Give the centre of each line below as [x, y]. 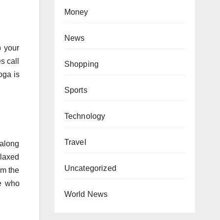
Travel [75, 142]
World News [86, 194]
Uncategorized [90, 168]
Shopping [82, 64]
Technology [85, 116]
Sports [76, 90]
